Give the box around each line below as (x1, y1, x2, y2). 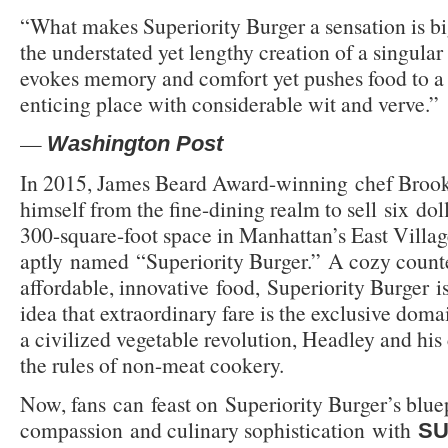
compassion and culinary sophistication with (20, 414, 418, 444)
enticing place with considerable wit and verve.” (20, 88, 439, 118)
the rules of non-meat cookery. (20, 349, 291, 379)
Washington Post (47, 130, 223, 156)
